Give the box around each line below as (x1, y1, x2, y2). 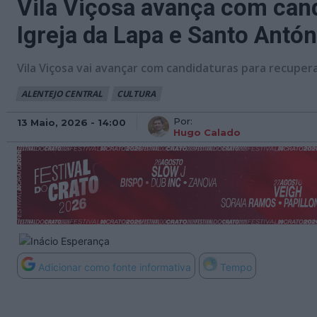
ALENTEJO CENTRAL (21, 88, 103, 100)
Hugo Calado (173, 127, 241, 138)
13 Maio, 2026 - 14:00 (17, 116, 126, 128)
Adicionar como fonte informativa (38, 261, 191, 274)
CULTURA (116, 88, 156, 100)
